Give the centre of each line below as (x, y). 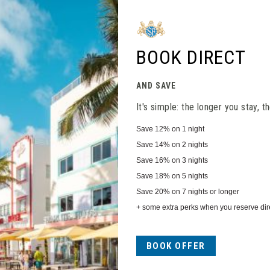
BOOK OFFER (176, 246)
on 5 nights (189, 176)
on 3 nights (189, 160)
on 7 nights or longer (204, 191)
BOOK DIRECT (191, 57)
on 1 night (187, 129)
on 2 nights (189, 144)
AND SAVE (156, 85)
